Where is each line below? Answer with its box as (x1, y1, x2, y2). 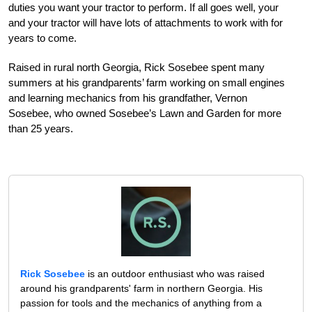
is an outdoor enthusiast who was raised (85, 268, 265, 280)
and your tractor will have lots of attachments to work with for (8, 17, 283, 29)
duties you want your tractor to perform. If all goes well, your (8, 1, 279, 14)
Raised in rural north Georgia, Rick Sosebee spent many (8, 61, 265, 74)
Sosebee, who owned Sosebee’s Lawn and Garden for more (8, 107, 281, 120)
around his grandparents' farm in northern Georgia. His (20, 283, 263, 295)
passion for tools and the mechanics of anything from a (20, 297, 262, 309)
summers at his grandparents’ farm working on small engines (8, 77, 285, 89)
